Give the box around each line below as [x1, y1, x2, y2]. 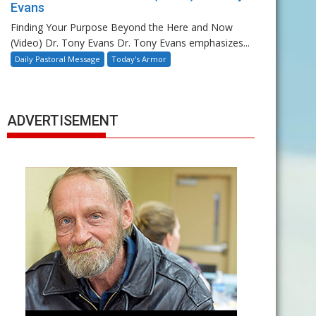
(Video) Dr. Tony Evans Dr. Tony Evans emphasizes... [11, 36, 250, 50]
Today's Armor [111, 54, 166, 65]
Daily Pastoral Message [15, 54, 100, 65]
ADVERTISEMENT [7, 112, 119, 130]
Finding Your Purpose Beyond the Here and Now [11, 20, 233, 35]
